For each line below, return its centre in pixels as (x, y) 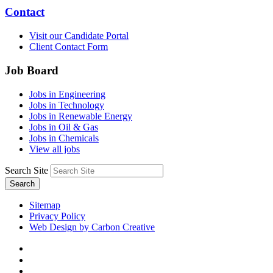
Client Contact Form (69, 47)
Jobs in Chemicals (64, 138)
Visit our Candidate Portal (79, 36)
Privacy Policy (57, 216)
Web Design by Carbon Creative (92, 227)
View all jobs (55, 149)
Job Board (32, 70)
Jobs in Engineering (67, 94)
